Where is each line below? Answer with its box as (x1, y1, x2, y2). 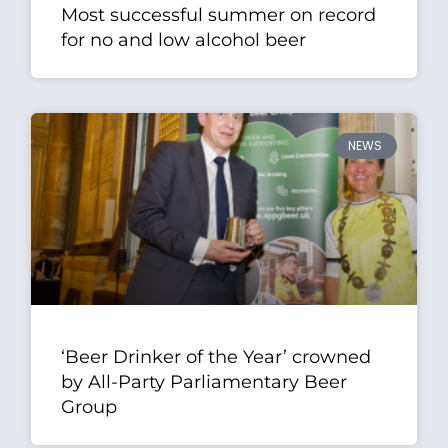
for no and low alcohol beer (61, 28, 307, 51)
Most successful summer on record (61, 3, 377, 26)
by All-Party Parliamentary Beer (61, 371, 348, 394)
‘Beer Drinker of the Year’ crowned (61, 346, 372, 369)
